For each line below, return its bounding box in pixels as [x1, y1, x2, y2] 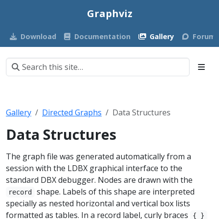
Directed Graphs [42, 107, 102, 118]
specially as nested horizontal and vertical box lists [6, 198, 190, 209]
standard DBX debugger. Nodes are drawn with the [6, 175, 193, 185]
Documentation [74, 32, 131, 41]
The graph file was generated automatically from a [6, 151, 191, 162]
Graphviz [87, 7, 132, 20]
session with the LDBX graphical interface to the [6, 163, 182, 174]
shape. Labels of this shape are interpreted [34, 186, 195, 197]
